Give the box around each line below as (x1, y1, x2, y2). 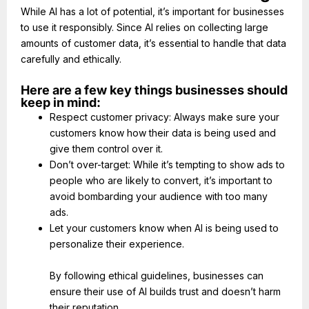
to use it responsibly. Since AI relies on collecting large (21, 21, 268, 34)
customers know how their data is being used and (50, 126, 276, 139)
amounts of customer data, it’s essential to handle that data (21, 37, 286, 50)
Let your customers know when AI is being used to (50, 221, 279, 234)
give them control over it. (50, 142, 163, 154)
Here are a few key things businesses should (21, 82, 288, 97)
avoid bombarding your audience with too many (50, 190, 268, 202)
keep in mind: (21, 94, 101, 110)
